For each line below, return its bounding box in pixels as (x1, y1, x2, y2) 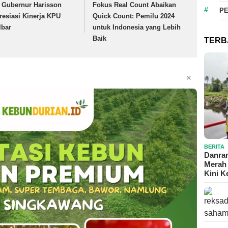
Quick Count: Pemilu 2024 (93, 12, 175, 20)
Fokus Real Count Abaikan (93, 1, 177, 9)
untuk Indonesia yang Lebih (93, 23, 181, 32)
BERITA (204, 143, 225, 150)
